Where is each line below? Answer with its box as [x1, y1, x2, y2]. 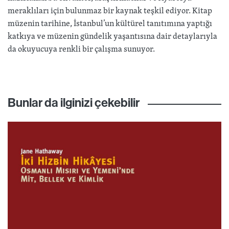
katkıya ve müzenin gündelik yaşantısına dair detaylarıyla [8, 29, 217, 43]
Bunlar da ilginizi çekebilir [8, 95, 140, 110]
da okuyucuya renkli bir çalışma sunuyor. [8, 42, 155, 56]
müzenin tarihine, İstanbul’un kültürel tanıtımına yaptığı [8, 16, 212, 30]
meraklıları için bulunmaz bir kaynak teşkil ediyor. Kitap [8, 4, 212, 17]
